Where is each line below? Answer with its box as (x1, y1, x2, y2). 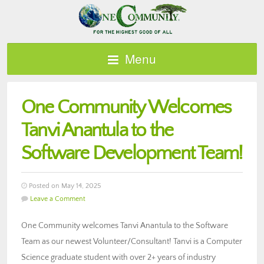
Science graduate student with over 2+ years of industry (21, 252, 216, 262)
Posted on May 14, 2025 (27, 181, 101, 190)
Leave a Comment (30, 194, 85, 203)
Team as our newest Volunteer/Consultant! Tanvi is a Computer (21, 236, 242, 246)
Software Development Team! (21, 142, 243, 164)
